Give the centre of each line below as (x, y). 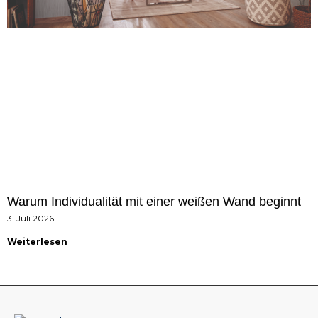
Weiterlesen (37, 242)
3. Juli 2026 (31, 219)
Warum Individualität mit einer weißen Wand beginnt (154, 202)
